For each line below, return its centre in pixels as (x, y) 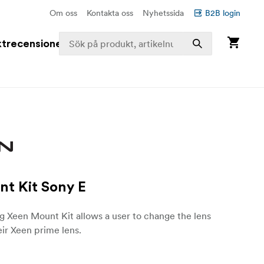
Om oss (63, 13)
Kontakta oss (110, 13)
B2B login (223, 13)
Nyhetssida (163, 13)
